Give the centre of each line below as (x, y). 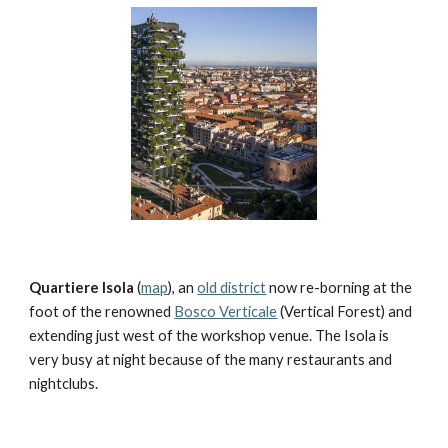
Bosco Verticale (226, 311)
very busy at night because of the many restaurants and (211, 359)
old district (232, 287)
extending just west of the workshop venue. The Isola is (209, 335)
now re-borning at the (339, 287)
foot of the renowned (102, 311)
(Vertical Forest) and (345, 311)
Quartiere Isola (82, 287)
